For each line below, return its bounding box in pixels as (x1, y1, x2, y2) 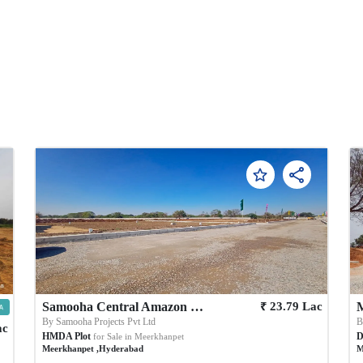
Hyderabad (99, 343, 144, 353)
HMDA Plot (42, 330, 92, 342)
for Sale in (93, 331, 133, 341)
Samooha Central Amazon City (190, 299, 204, 314)
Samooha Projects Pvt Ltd (56, 315, 156, 327)
